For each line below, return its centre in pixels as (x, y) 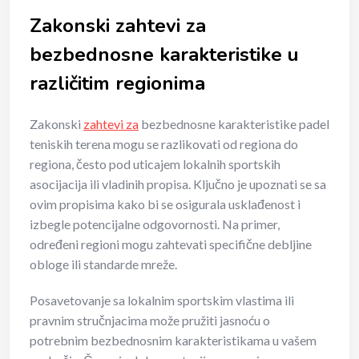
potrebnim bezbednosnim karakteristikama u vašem (173, 340)
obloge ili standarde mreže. (103, 264)
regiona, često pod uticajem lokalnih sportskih (155, 163)
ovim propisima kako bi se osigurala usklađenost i (165, 204)
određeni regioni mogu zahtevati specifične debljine (171, 244)
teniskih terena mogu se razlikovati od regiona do (164, 143)
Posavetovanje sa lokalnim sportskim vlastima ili (162, 300)
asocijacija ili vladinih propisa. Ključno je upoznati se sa (178, 184)
